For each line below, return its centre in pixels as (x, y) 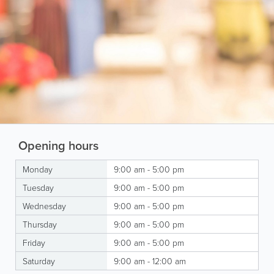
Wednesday (44, 206)
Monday (38, 169)
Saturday (39, 261)
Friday (34, 242)
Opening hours (57, 145)
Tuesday (38, 187)
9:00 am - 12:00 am (150, 261)
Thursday (40, 224)
